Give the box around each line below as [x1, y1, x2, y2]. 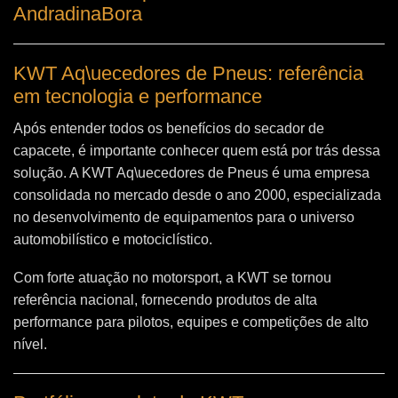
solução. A [13, 164, 82, 180]
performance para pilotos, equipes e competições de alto [13, 314, 369, 330]
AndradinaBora [13, 3, 142, 26]
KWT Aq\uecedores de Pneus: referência [13, 62, 363, 85]
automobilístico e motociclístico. [13, 231, 212, 247]
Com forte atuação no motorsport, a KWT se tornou [13, 270, 331, 286]
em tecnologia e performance [13, 85, 262, 108]
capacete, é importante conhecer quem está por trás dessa [13, 142, 380, 158]
